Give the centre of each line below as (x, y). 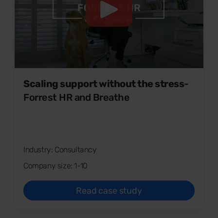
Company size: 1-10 (55, 166)
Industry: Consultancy (60, 150)
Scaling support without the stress (104, 84)
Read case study (109, 191)
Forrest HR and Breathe (76, 98)
